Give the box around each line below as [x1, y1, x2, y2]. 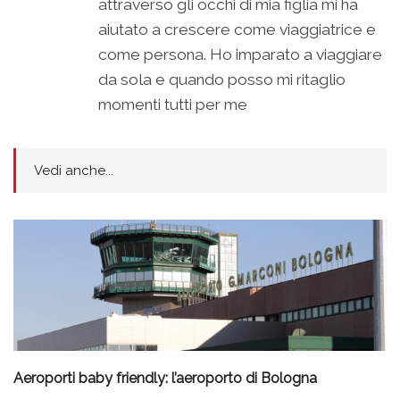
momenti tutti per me [98, 96, 247, 114]
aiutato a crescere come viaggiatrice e [98, 21, 376, 39]
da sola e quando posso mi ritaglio [98, 71, 346, 89]
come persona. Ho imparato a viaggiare [98, 46, 382, 64]
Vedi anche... [34, 162, 113, 179]
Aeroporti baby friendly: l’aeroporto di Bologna [13, 369, 317, 387]
